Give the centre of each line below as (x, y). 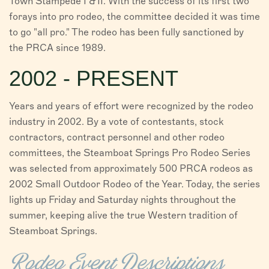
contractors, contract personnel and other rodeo (117, 138)
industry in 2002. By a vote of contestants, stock (116, 122)
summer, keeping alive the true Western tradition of (123, 216)
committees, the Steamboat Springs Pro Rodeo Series (130, 153)
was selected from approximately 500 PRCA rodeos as (131, 169)
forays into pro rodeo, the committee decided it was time (134, 17)
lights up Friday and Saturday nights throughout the (122, 200)
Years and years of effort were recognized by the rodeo (131, 106)
